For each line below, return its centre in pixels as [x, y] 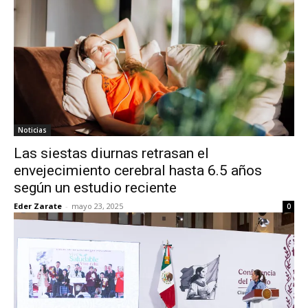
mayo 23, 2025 [97, 206]
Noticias [32, 130]
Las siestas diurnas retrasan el [111, 153]
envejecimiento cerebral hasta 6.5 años [138, 170]
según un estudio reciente [95, 188]
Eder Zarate [38, 206]
